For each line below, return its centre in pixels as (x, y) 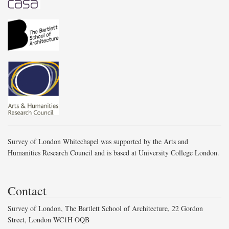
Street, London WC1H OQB (49, 220)
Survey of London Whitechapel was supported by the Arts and (98, 142)
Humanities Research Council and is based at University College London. (113, 153)
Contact (27, 191)
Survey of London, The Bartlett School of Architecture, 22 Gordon (105, 209)
